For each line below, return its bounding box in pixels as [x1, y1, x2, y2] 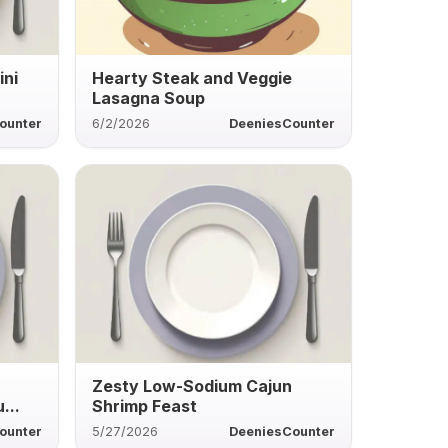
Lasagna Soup [91, 87, 205, 108]
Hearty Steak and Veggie [91, 67, 292, 88]
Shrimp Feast [91, 395, 197, 416]
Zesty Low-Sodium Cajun [91, 375, 292, 396]
